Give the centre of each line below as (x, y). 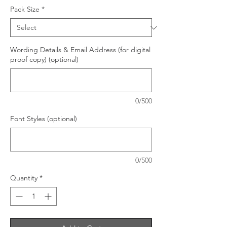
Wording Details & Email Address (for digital (80, 50)
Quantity (24, 178)
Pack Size (25, 9)
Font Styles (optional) (44, 119)
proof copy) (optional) (44, 59)
